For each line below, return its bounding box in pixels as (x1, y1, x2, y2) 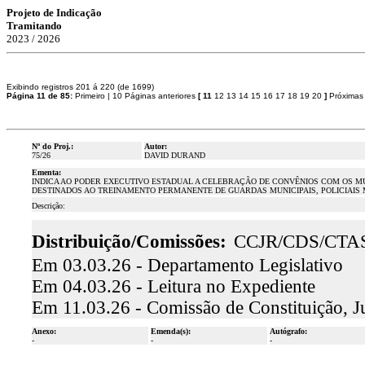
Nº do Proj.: (31, 142, 73, 151)
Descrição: (31, 201, 65, 210)
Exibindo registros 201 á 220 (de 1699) (7, 82, 154, 91)
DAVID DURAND (143, 151, 205, 160)
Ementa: (31, 168, 61, 177)
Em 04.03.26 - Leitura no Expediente (31, 276, 315, 297)
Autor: (143, 142, 167, 151)
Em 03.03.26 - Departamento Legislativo (31, 255, 343, 275)
